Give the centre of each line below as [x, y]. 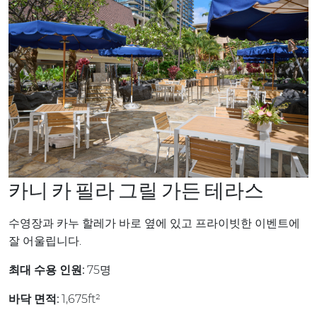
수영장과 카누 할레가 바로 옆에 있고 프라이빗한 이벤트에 [154, 223]
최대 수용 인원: [46, 270]
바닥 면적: [34, 299]
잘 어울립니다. [46, 241]
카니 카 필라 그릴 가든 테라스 [136, 190]
